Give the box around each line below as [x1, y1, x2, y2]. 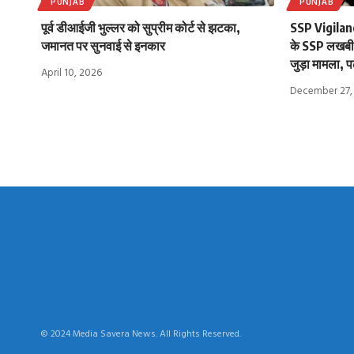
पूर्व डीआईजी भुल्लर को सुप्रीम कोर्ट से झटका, [41, 19, 240, 36]
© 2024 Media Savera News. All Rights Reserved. [41, 326, 241, 342]
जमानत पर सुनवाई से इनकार [41, 37, 165, 54]
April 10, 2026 [41, 64, 102, 81]
